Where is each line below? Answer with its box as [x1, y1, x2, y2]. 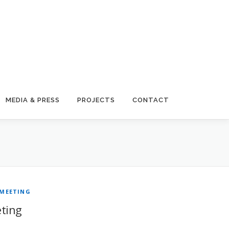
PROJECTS [77, 96, 115, 104]
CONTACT [132, 96, 169, 104]
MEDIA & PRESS [6, 96, 60, 104]
